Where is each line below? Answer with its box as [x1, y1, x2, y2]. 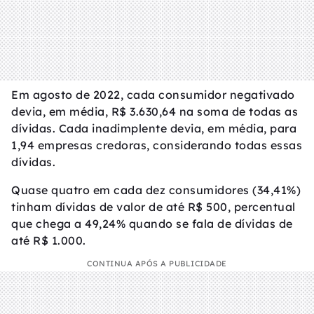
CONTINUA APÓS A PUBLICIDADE [87, 258, 227, 268]
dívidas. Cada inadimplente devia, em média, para [11, 121, 296, 135]
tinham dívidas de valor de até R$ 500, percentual [11, 199, 296, 214]
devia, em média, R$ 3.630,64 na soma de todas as [11, 104, 298, 118]
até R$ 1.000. [11, 233, 86, 247]
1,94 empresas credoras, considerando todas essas [11, 137, 302, 152]
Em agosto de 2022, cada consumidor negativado [11, 87, 295, 102]
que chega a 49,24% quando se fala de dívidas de [11, 216, 293, 231]
